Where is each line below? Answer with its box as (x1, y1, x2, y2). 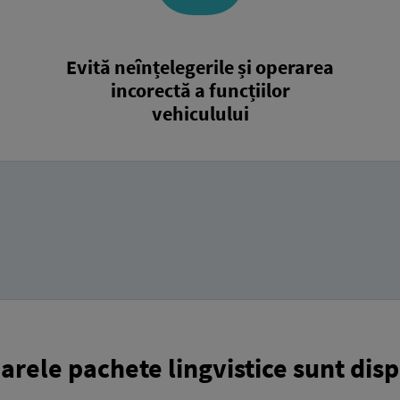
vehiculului (151, 100, 249, 126)
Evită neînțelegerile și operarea (66, 54, 334, 79)
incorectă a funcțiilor (110, 77, 290, 103)
